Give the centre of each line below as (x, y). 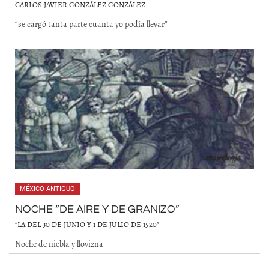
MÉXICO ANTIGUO (47, 189)
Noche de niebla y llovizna (59, 244)
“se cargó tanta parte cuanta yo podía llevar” (91, 24)
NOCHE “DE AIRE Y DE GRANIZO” (97, 209)
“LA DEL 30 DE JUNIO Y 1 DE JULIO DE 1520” (87, 224)
